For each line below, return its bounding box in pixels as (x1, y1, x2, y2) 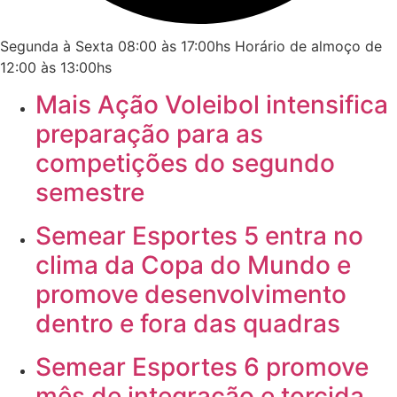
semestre (35, 177, 144, 208)
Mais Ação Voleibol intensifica (35, 90, 388, 121)
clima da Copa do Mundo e (35, 250, 351, 281)
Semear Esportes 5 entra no (35, 221, 363, 252)
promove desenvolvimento (35, 279, 346, 310)
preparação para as (35, 119, 263, 150)
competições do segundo (35, 148, 335, 179)
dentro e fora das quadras (35, 308, 340, 339)
